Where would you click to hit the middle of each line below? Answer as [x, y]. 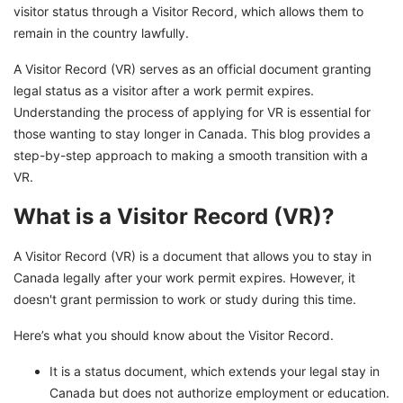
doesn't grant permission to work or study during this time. [185, 300]
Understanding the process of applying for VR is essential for [192, 112]
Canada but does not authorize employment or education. [219, 393]
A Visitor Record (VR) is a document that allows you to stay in [193, 256]
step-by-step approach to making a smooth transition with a [191, 156]
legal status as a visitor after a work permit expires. [164, 91]
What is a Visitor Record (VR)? [174, 217]
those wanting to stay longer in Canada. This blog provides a [192, 134]
